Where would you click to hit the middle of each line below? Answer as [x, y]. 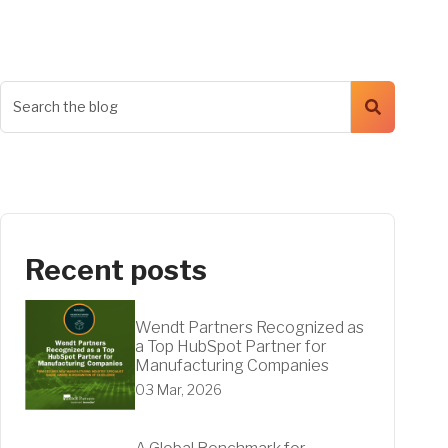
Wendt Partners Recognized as [249, 327]
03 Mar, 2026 [178, 389]
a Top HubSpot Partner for [230, 346]
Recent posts [115, 269]
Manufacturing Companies [231, 365]
